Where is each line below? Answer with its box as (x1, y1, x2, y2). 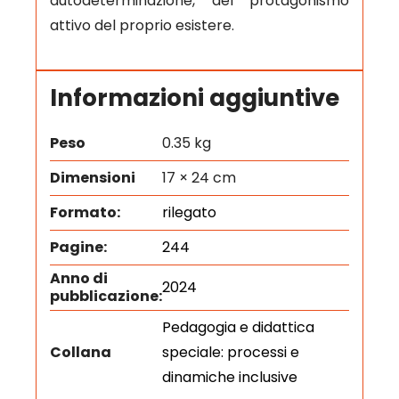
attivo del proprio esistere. (49, 14, 234, 36)
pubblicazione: (49, 286, 162, 307)
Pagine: (49, 237, 107, 258)
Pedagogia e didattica (161, 317, 314, 338)
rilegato (161, 202, 216, 224)
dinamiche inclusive (161, 367, 297, 388)
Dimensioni (49, 167, 135, 189)
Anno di (49, 268, 108, 289)
